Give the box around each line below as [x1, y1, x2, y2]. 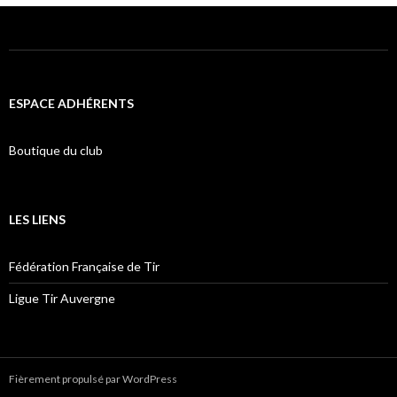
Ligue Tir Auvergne [9, 290, 115, 306]
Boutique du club [9, 142, 103, 158]
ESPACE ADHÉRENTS [9, 95, 134, 111]
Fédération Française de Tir [9, 258, 160, 274]
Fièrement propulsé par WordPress [9, 371, 177, 385]
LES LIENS [9, 211, 66, 227]
